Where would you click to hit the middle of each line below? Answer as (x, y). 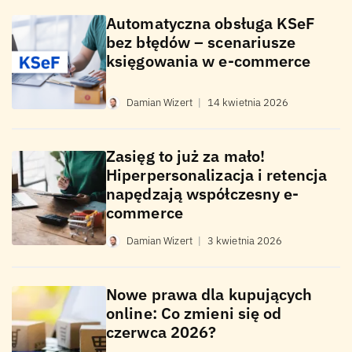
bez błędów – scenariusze (201, 42)
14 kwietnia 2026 (248, 103)
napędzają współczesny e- (203, 194)
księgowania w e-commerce (209, 61)
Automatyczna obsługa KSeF (211, 24)
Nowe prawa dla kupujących (209, 295)
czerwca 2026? (161, 332)
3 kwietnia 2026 (245, 241)
